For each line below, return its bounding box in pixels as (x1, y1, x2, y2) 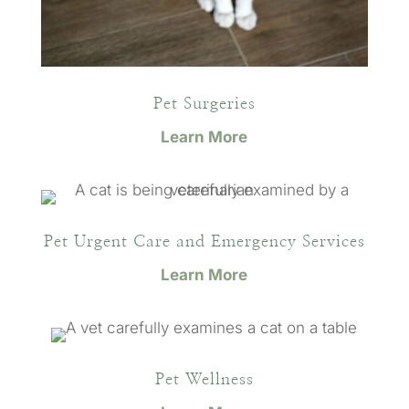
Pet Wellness (154, 371, 254, 388)
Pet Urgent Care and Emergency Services (43, 233, 365, 250)
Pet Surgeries (152, 95, 256, 112)
